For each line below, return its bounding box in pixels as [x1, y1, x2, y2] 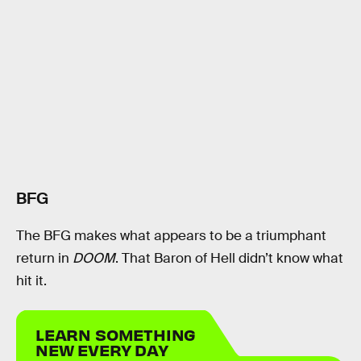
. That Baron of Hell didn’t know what [115, 249, 343, 267]
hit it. [16, 272, 47, 289]
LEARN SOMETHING [35, 323, 197, 344]
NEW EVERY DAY [35, 338, 168, 359]
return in [16, 249, 73, 267]
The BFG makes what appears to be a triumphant [16, 226, 326, 244]
